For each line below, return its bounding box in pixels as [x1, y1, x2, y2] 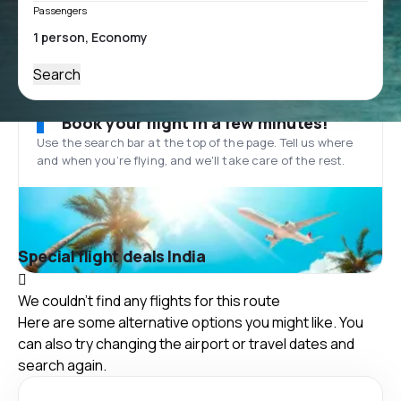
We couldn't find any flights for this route [18, 290, 280, 311]
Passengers [33, 4, 87, 17]
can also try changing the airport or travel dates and [18, 333, 354, 354]
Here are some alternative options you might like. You [18, 311, 363, 332]
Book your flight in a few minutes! [62, 112, 328, 133]
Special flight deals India [18, 245, 206, 267]
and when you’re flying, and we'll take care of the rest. [37, 152, 346, 168]
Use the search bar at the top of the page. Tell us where [37, 134, 354, 150]
